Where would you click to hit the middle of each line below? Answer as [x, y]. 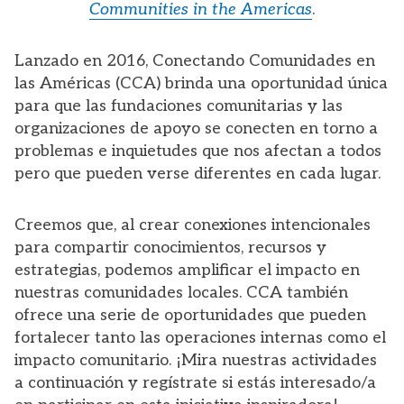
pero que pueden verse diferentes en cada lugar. [197, 173]
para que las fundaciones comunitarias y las [179, 106]
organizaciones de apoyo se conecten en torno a [196, 128]
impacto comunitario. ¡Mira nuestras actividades [196, 360]
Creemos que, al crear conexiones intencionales [193, 225]
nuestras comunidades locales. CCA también [181, 292]
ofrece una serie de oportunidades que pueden [190, 315]
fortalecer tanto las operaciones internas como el [200, 337]
